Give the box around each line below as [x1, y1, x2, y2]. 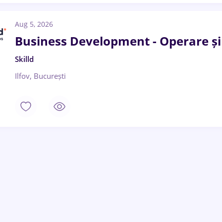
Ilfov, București [15, 71, 66, 81]
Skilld [15, 54, 34, 64]
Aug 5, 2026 [15, 19, 53, 29]
